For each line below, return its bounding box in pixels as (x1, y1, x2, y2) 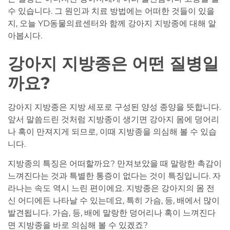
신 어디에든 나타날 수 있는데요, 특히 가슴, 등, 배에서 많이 (8, 196, 220, 206)
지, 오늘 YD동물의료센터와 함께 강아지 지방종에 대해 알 (8, 18, 216, 29)
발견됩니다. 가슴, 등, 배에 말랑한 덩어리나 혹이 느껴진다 (8, 208, 216, 218)
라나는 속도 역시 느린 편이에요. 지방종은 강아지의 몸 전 (8, 183, 215, 194)
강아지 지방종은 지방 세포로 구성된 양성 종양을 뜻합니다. (8, 102, 221, 112)
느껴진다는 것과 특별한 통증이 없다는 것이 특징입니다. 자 (8, 171, 221, 181)
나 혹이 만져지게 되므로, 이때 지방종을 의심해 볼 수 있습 (8, 126, 217, 137)
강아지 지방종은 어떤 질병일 (8, 53, 219, 73)
